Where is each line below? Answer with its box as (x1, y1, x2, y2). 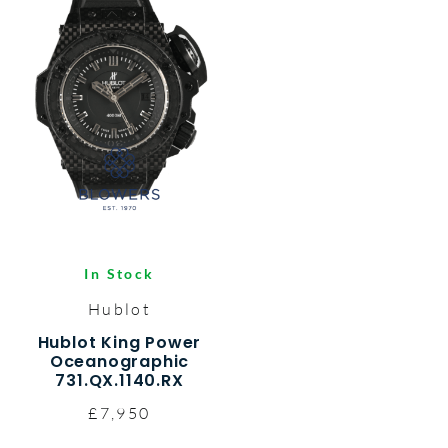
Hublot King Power (37, 331, 202, 355)
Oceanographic (49, 350, 190, 374)
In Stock (84, 265, 155, 283)
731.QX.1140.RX (55, 369, 184, 393)
